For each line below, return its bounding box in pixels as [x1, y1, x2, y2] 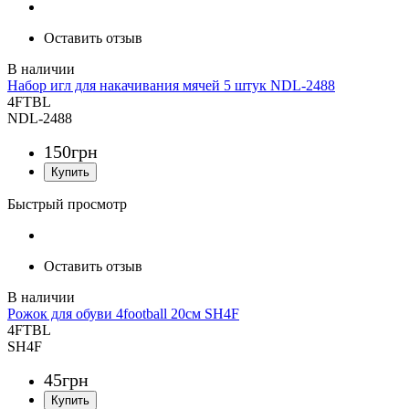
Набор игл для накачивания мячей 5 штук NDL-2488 [7, 78, 335, 94]
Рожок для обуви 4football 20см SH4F [7, 306, 239, 322]
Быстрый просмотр [7, 196, 127, 213]
